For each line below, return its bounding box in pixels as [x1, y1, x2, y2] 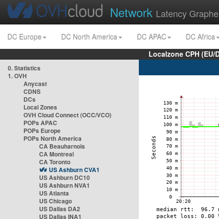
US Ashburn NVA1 [39, 181, 90, 190]
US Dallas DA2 [39, 204, 80, 213]
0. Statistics [8, 64, 41, 72]
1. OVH [8, 71, 27, 80]
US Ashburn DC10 [39, 173, 90, 182]
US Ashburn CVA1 [49, 165, 100, 174]
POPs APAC [23, 118, 57, 127]
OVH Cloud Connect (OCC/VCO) [23, 110, 111, 119]
